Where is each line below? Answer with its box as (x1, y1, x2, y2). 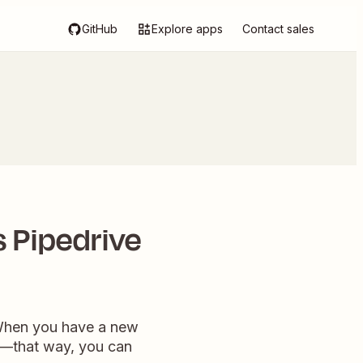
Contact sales (242, 22, 314, 36)
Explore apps (152, 22, 223, 36)
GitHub (82, 22, 117, 36)
